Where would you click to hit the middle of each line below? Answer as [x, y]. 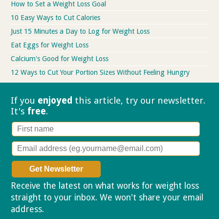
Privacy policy [73, 209]
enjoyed [55, 101]
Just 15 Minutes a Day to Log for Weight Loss [80, 31]
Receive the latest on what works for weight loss [105, 186]
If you [24, 101]
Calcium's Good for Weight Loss [60, 59]
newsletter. [182, 101]
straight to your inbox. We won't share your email [107, 198]
